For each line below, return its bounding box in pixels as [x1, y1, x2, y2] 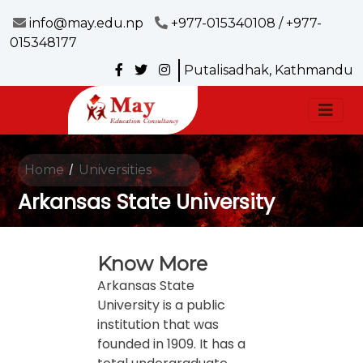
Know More [97, 252, 208, 275]
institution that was [97, 315, 220, 334]
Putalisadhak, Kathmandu [184, 62, 353, 78]
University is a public [97, 296, 226, 314]
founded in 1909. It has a [97, 335, 246, 353]
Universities [79, 162, 152, 177]
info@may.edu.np [29, 15, 143, 31]
